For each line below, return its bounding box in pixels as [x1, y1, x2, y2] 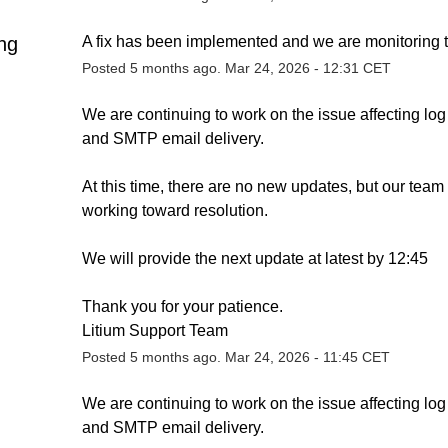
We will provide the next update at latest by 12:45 [81, 249, 428, 267]
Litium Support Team [81, 321, 228, 339]
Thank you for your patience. [81, 297, 283, 315]
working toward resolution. [81, 201, 268, 219]
